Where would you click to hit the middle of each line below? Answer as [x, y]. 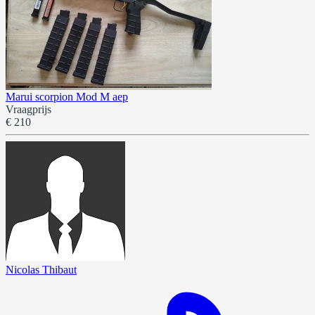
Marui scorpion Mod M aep [67, 96]
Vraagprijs [28, 109]
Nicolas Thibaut [41, 269]
